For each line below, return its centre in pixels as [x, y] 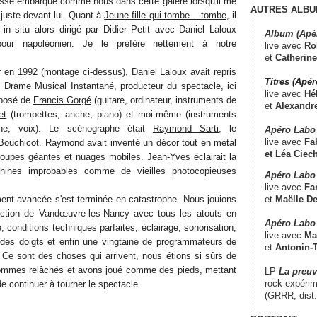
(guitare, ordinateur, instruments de [164, 100]
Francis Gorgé [62, 100]
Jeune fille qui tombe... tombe [165, 15]
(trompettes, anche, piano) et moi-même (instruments [121, 114]
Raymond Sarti [185, 128]
